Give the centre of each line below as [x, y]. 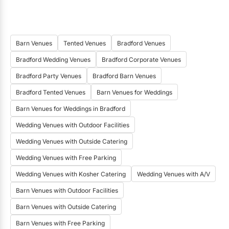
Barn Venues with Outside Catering [66, 207]
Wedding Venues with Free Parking [66, 158]
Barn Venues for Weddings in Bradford [71, 109]
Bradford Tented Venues [51, 93]
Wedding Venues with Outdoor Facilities [73, 125]
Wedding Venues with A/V [174, 174]
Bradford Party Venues [49, 76]
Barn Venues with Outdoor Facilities [67, 191]
